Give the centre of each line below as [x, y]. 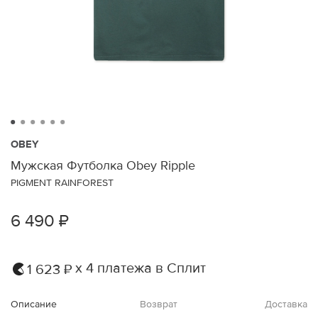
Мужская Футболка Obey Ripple [103, 165]
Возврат [159, 304]
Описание [34, 304]
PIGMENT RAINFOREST [62, 182]
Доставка [286, 304]
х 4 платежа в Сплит [141, 269]
